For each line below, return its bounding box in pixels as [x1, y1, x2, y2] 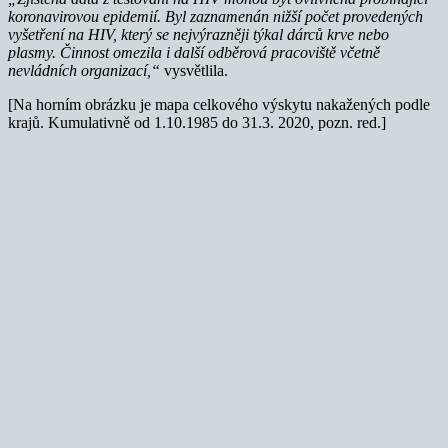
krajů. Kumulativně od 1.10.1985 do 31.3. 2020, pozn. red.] [8, 113, 386, 131]
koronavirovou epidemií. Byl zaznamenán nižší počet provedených [8, 7, 423, 25]
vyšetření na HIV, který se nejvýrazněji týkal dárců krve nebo [8, 25, 389, 43]
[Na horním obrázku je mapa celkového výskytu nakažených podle [8, 95, 430, 113]
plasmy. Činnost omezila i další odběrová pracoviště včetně [8, 43, 380, 61]
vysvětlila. [160, 61, 228, 79]
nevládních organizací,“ [8, 61, 160, 79]
